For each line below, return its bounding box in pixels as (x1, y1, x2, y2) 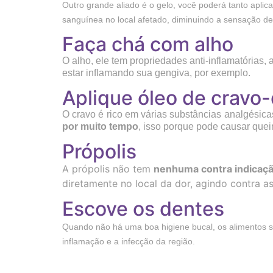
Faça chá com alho (62, 32, 233, 56)
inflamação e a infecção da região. (62, 236, 195, 247)
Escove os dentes (62, 197, 224, 221)
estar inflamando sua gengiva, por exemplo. (62, 67, 250, 78)
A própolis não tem (62, 162, 154, 175)
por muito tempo (62, 121, 138, 132)
